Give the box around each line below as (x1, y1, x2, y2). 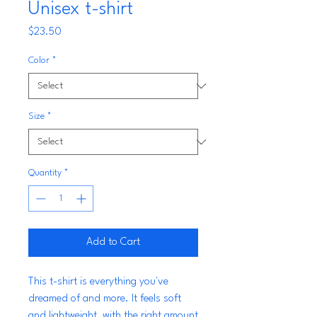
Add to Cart (86, 237, 140, 248)
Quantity (28, 168, 62, 178)
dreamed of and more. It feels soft (28, 294, 181, 304)
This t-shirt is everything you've (28, 277, 168, 287)
